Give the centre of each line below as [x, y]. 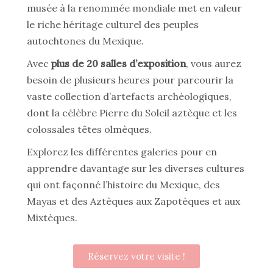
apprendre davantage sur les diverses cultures [136, 168]
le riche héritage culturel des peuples [113, 25]
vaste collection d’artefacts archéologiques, [129, 97]
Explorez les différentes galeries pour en [122, 152]
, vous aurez [214, 64]
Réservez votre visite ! [136, 257]
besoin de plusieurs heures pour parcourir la [130, 80]
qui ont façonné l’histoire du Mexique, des [123, 185]
